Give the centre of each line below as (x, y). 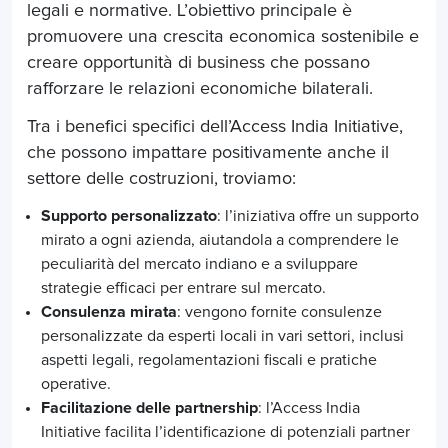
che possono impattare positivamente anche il (208, 153)
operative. (76, 384)
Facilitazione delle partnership (149, 408)
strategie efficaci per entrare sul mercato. (183, 288)
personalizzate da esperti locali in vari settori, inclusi (222, 336)
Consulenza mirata (109, 312)
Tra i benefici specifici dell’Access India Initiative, (215, 127)
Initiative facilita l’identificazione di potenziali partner (225, 432)
